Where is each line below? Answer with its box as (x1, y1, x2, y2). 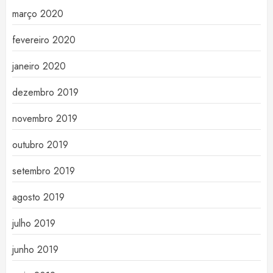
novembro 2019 (12, 112, 77, 126)
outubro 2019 (12, 138, 68, 152)
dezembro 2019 (12, 85, 79, 100)
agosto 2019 (12, 190, 65, 205)
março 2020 (12, 7, 63, 21)
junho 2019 (12, 243, 58, 257)
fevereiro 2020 (12, 33, 76, 48)
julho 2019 (12, 216, 55, 231)
